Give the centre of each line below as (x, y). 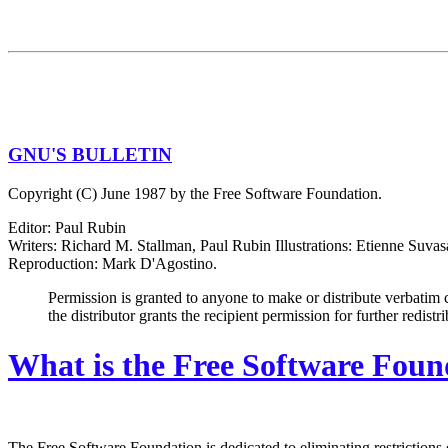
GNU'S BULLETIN (90, 155)
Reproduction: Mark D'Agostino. (112, 264)
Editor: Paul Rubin (67, 228)
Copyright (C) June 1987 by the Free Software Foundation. (195, 194)
